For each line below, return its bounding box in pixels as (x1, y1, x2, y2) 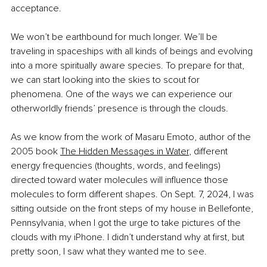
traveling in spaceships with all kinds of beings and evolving (11, 45, 255, 58)
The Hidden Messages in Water (60, 145, 189, 158)
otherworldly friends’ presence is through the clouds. (11, 103, 228, 115)
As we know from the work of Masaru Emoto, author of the (11, 131, 253, 144)
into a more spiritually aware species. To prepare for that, (11, 60, 247, 72)
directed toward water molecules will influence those (11, 174, 231, 187)
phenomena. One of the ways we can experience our (11, 88, 235, 101)
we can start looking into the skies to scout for (11, 74, 202, 86)
